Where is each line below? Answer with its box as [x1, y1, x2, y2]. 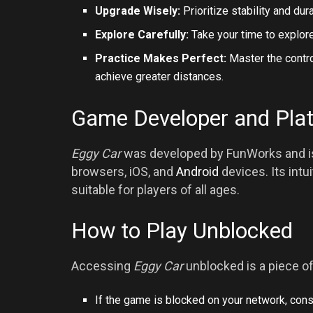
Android [176, 163, 219, 179]
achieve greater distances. [95, 69, 224, 83]
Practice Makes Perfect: [95, 51, 227, 65]
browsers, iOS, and [71, 163, 176, 179]
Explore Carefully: [95, 27, 189, 41]
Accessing [71, 259, 133, 274]
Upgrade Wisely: [95, 3, 181, 17]
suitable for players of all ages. [71, 182, 240, 197]
